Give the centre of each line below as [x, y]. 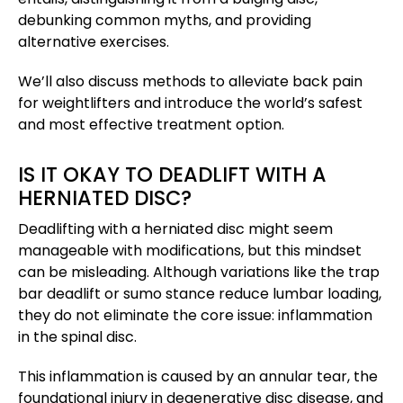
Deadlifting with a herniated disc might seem [175, 229]
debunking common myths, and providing [165, 21]
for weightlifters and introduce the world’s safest [190, 103]
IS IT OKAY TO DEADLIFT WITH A [172, 175]
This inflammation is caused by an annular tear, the [198, 377]
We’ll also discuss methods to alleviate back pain [190, 82]
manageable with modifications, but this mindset [190, 251]
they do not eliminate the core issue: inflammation [195, 316]
